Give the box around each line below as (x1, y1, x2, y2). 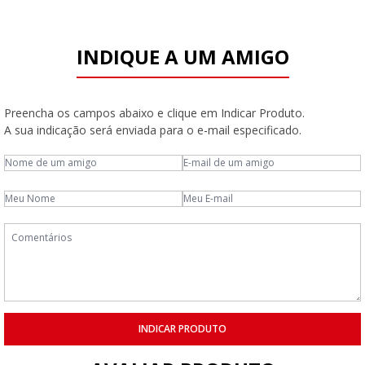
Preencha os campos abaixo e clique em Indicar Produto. (4, 104, 305, 121)
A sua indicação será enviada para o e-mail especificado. (4, 121, 301, 138)
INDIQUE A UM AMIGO (76, 42, 289, 70)
